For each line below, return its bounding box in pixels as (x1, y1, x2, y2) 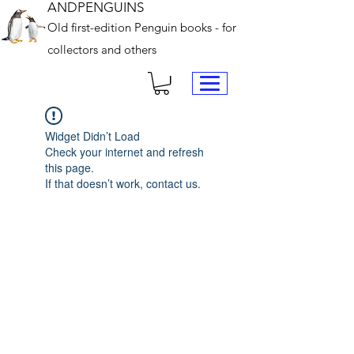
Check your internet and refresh (45, 144, 204, 160)
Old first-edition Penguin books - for (47, 20, 236, 35)
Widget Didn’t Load (45, 128, 140, 145)
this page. (45, 160, 94, 176)
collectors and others (47, 42, 156, 57)
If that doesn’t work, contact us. (45, 175, 201, 192)
